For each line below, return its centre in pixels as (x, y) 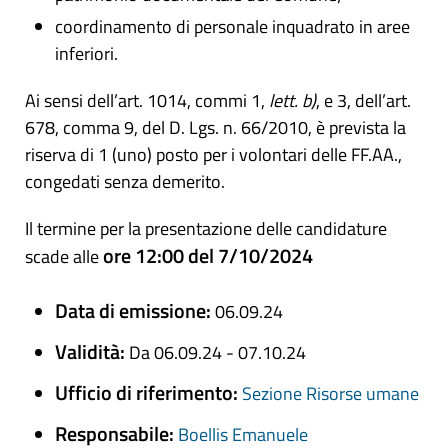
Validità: (92, 351)
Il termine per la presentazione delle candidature (206, 228)
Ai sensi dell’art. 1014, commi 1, (147, 100)
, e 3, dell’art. (363, 100)
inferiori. (86, 53)
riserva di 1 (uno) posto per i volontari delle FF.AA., (213, 154)
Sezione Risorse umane (330, 393)
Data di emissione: (135, 310)
